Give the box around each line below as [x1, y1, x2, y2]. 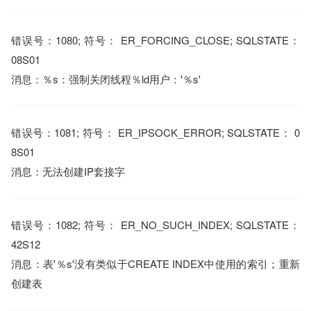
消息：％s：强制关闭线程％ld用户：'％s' [11, 72, 201, 86]
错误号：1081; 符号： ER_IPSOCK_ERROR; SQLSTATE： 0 [11, 125, 300, 140]
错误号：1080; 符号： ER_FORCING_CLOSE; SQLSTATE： [11, 33, 300, 47]
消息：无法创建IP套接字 [11, 164, 125, 178]
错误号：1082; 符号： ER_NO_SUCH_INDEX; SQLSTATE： [11, 217, 300, 232]
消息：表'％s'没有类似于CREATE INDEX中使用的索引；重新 [11, 256, 300, 271]
